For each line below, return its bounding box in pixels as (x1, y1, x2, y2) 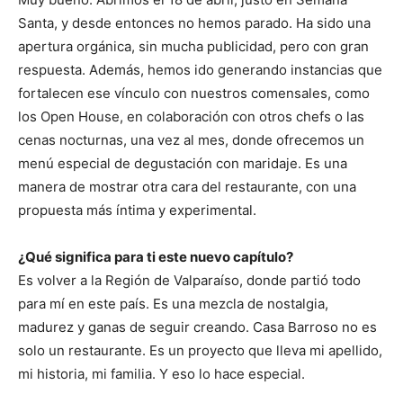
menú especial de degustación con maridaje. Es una (18, 155, 347, 172)
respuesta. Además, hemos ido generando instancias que (18, 61, 382, 78)
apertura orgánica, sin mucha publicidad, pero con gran (18, 38, 369, 55)
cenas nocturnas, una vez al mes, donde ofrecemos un (18, 131, 364, 148)
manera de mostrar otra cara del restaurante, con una (18, 178, 356, 195)
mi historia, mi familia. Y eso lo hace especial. (18, 365, 305, 382)
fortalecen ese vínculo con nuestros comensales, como (18, 85, 370, 102)
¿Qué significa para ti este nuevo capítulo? (18, 248, 293, 265)
